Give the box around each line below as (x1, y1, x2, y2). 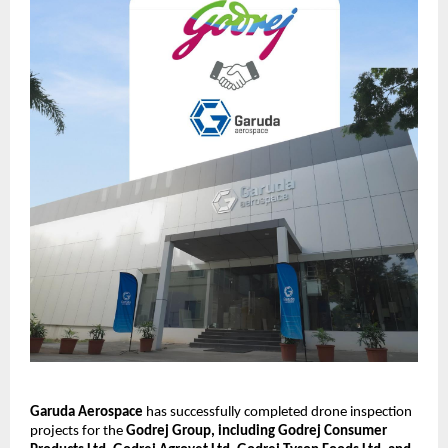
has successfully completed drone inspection (143, 404, 412, 420)
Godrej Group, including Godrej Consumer (126, 423, 387, 439)
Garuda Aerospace (30, 404, 143, 420)
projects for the (30, 423, 126, 439)
